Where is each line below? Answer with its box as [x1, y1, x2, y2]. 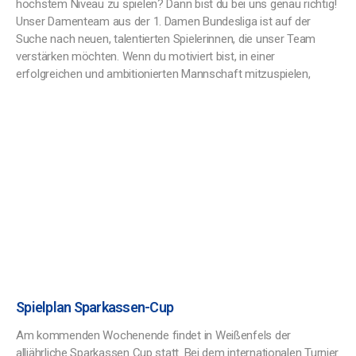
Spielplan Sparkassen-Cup [16, 299, 174, 315]
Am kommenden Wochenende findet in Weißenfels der [16, 328, 292, 342]
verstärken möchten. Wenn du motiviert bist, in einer [16, 49, 275, 64]
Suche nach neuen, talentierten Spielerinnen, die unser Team [16, 32, 316, 46]
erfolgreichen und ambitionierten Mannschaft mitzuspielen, [16, 67, 311, 81]
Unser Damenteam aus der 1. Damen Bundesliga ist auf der [16, 14, 311, 29]
